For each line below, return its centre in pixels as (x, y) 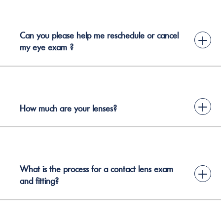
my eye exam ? (47, 47)
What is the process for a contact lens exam (96, 169)
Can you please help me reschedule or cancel (99, 36)
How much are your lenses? (68, 108)
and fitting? (39, 181)
